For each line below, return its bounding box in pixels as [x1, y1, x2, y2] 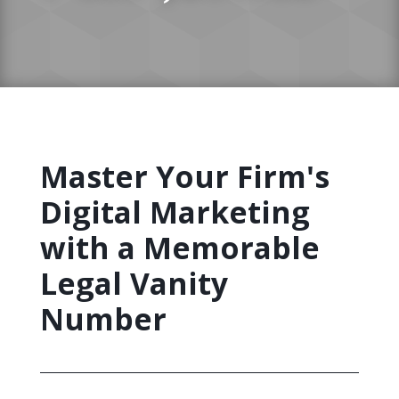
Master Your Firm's [39, 156, 330, 197]
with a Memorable [39, 227, 320, 268]
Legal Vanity [39, 263, 228, 304]
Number [39, 298, 167, 339]
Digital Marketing [39, 191, 310, 232]
